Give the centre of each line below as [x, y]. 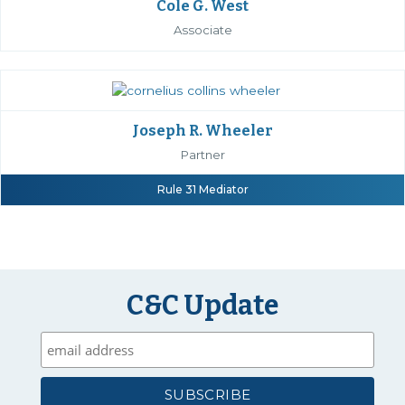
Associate [202, 30]
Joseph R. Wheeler [202, 131]
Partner [202, 155]
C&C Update [202, 305]
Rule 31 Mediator [202, 190]
